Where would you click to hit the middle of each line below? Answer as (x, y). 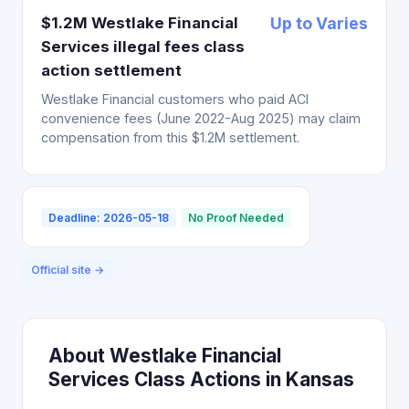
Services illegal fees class (143, 47)
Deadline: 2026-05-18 (109, 218)
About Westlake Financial (165, 356)
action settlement (111, 70)
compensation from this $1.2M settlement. (170, 137)
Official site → (68, 270)
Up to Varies (319, 23)
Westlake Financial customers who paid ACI (175, 99)
